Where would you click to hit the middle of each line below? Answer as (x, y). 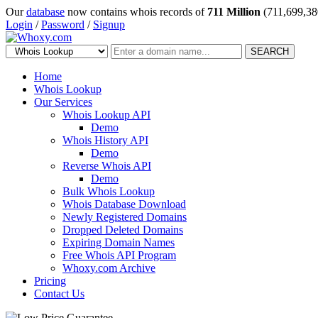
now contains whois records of (136, 12)
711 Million (234, 12)
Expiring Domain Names (119, 242)
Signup (109, 24)
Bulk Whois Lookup (109, 191)
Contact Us (59, 294)
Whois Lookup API (106, 115)
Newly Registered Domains (125, 217)
